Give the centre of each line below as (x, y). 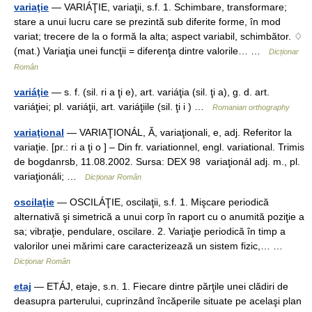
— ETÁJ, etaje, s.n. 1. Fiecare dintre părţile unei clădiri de (160, 286)
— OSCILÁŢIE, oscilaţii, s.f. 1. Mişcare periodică (162, 202)
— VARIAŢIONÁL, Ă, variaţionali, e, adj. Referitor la (178, 132)
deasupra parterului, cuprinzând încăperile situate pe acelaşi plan (158, 301)
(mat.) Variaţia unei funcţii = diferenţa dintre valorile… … (141, 51)
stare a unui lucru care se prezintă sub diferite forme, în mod (147, 22)
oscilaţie (34, 202)
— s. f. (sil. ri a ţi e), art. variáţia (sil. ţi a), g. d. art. (159, 92)
